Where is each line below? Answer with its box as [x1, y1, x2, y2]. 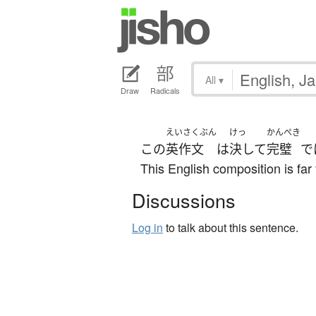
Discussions [132, 186, 236, 214]
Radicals [150, 85, 180, 97]
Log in [132, 219, 163, 236]
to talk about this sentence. [163, 219, 298, 236]
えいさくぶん [166, 126, 217, 139]
